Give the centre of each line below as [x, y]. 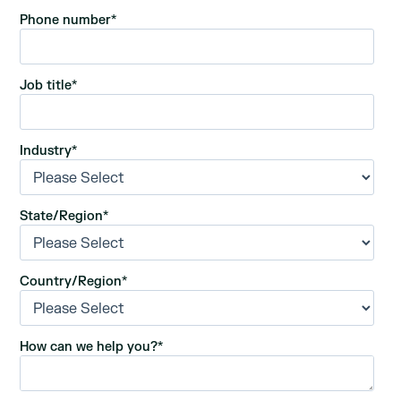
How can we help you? [89, 346]
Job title [46, 85]
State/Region [62, 216]
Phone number [66, 20]
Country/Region [71, 281]
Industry [46, 150]
